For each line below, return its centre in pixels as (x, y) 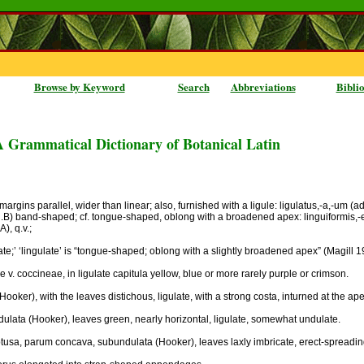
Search (193, 87)
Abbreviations (263, 87)
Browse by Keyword (79, 87)
